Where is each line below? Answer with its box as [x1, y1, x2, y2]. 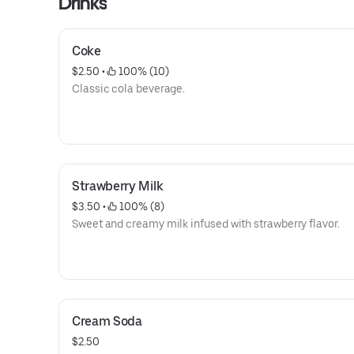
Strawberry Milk [72, 179, 164, 194]
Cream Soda [72, 314, 142, 329]
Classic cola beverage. [72, 82, 186, 95]
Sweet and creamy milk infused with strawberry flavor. [72, 217, 340, 230]
